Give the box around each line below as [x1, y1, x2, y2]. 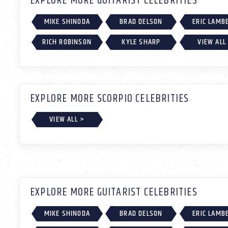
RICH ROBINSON [42, 35, 92, 48]
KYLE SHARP [122, 35, 161, 48]
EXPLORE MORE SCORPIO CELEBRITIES [30, 90, 189, 107]
